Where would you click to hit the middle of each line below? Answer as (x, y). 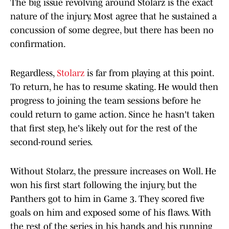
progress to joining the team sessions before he (106, 101)
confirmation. (38, 44)
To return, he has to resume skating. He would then (114, 87)
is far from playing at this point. (149, 73)
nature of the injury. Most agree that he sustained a (113, 17)
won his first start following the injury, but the (104, 185)
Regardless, (33, 73)
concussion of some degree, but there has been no (112, 30)
